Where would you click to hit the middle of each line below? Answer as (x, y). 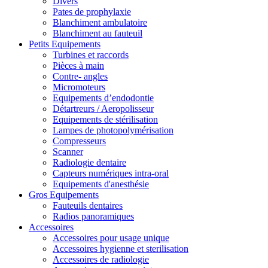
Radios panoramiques (93, 217)
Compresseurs (79, 141)
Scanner (68, 152)
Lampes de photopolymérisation (113, 130)
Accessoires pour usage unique (111, 238)
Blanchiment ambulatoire (100, 23)
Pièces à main (78, 66)
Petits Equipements (65, 44)
